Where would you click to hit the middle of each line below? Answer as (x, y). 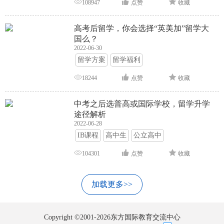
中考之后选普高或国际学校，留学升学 (142, 104)
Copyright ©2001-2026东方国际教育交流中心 (112, 217)
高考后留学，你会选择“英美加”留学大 (142, 28)
